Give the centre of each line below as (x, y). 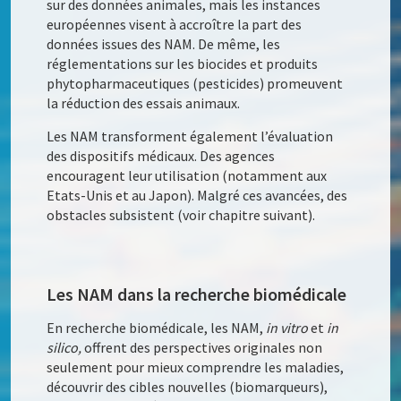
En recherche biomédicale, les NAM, (157, 327)
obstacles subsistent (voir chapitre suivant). (181, 214)
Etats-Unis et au (97, 195)
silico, (64, 347)
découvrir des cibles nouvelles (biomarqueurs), (188, 386)
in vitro (287, 327)
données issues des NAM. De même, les (164, 43)
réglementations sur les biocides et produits (183, 63)
